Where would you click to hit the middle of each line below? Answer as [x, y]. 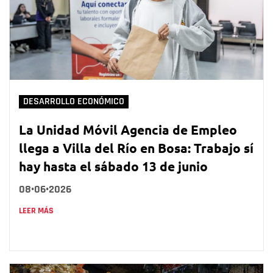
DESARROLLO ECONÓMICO [74, 102]
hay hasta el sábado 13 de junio [113, 166]
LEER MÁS [36, 211]
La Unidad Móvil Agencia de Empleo [128, 130]
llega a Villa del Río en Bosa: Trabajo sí [136, 148]
